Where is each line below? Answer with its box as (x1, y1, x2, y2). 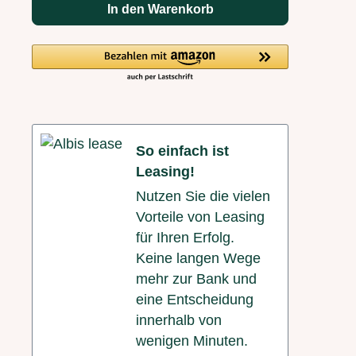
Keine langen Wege (136, 250, 261, 266)
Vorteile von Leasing (136, 209, 265, 225)
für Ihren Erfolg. (136, 230, 234, 246)
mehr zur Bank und (136, 271, 257, 287)
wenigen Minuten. (136, 333, 248, 349)
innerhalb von (136, 312, 222, 328)
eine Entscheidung (136, 292, 253, 308)
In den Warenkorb (106, 2, 214, 16)
